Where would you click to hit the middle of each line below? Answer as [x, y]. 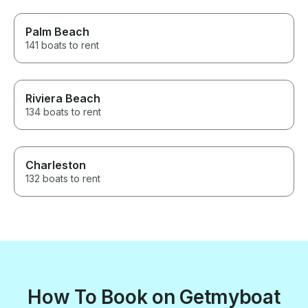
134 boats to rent [63, 112]
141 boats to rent [62, 45]
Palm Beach [57, 32]
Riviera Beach [63, 99]
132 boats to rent [63, 179]
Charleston [56, 165]
